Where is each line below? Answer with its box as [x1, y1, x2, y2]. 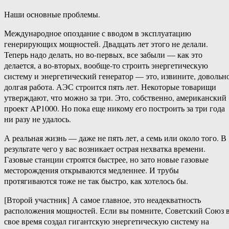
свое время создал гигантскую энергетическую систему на [4, 216, 209, 227]
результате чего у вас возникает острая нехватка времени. [4, 143, 205, 154]
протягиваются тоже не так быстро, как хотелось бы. [4, 175, 188, 187]
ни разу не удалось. [4, 113, 71, 125]
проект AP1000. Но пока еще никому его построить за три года [4, 103, 225, 114]
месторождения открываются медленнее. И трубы [4, 165, 179, 176]
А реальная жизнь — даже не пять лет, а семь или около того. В [4, 132, 226, 144]
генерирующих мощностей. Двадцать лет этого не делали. [4, 38, 208, 50]
